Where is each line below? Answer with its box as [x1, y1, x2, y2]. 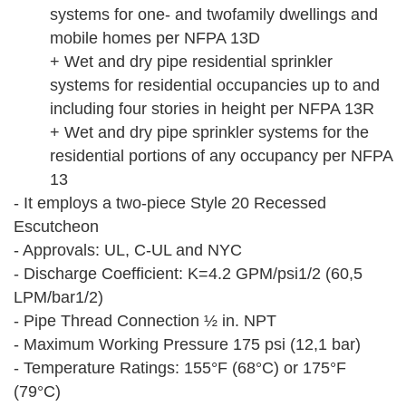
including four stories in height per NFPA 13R [50, 100, 374, 119]
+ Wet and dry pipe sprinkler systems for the [50, 123, 369, 142]
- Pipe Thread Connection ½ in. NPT [14, 312, 276, 331]
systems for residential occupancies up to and [50, 76, 380, 95]
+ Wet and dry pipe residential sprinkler [50, 53, 333, 72]
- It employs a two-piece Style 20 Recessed [14, 194, 326, 213]
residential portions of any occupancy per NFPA [50, 147, 392, 166]
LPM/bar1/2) [14, 288, 103, 307]
